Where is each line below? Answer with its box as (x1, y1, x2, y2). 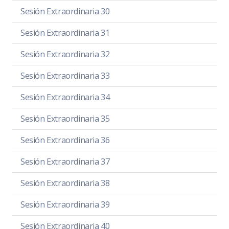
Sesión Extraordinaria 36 (20, 134, 110, 146)
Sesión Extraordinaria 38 (20, 177, 110, 189)
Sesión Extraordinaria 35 (20, 112, 110, 124)
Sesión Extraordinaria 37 (20, 155, 110, 167)
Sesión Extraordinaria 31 (20, 27, 110, 38)
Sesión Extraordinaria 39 (20, 198, 110, 210)
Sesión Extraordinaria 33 (20, 70, 110, 81)
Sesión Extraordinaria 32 (20, 48, 110, 60)
